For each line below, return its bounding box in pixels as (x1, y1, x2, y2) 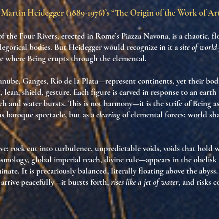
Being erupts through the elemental (27, 53, 145, 64)
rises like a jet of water (111, 177, 178, 187)
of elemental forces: (120, 109, 188, 120)
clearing (96, 109, 120, 120)
